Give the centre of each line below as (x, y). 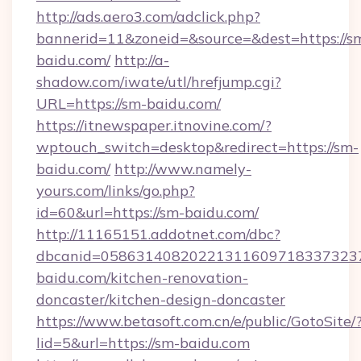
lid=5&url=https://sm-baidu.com (143, 343)
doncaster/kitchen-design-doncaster (161, 299)
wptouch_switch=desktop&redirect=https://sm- (197, 147)
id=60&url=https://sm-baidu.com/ (147, 212)
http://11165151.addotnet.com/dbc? (158, 234)
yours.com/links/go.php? (116, 191)
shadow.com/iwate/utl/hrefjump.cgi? (159, 82)
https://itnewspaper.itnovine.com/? (154, 125)
